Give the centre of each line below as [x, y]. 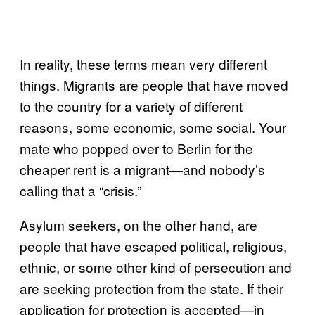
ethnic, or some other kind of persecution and [156, 267]
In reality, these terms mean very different [143, 64]
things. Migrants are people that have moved [154, 85]
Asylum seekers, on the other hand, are [139, 225]
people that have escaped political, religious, [153, 246]
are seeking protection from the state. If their [152, 288]
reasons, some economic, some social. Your [153, 127]
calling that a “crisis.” [81, 190]
